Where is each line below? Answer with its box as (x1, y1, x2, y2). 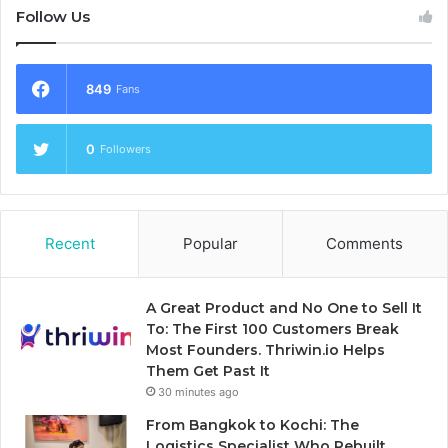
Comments (326, 234, 404, 254)
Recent (44, 234, 95, 254)
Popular (182, 234, 238, 254)
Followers (100, 142, 151, 157)
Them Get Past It (146, 362, 270, 381)
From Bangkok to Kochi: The (146, 416, 359, 435)
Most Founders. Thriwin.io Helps (146, 341, 385, 360)
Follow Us (16, 7, 90, 27)
